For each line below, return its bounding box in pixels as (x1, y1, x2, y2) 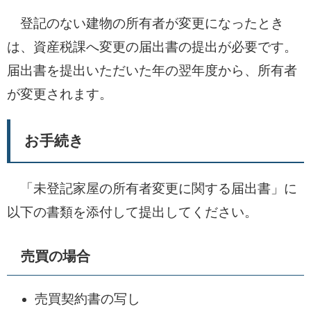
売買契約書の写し (35, 292, 140, 306)
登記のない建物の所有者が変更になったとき (7, 16, 284, 31)
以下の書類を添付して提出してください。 (7, 205, 258, 219)
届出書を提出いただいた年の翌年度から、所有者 (7, 63, 297, 78)
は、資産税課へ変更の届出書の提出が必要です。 (7, 40, 297, 54)
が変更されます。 (7, 87, 112, 101)
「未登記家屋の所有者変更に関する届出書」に (7, 181, 297, 196)
